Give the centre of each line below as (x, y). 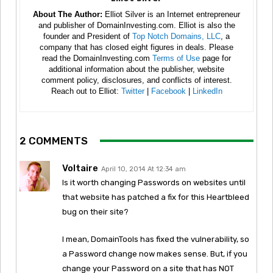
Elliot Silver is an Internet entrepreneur (171, 14)
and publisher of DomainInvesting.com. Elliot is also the (136, 25)
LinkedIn (207, 91)
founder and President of (88, 36)
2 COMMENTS (54, 140)
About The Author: (68, 14)
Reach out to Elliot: (86, 91)
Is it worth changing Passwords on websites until (154, 182)
